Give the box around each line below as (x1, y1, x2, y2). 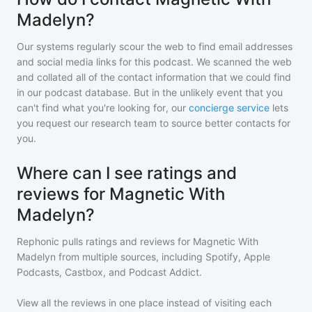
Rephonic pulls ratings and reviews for (17, 235, 193, 247)
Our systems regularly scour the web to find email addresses (17, 40, 292, 52)
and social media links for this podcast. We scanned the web (17, 56, 292, 68)
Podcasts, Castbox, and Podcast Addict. (17, 266, 202, 278)
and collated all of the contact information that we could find (17, 71, 291, 83)
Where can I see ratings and (17, 163, 237, 183)
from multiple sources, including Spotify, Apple (56, 251, 270, 263)
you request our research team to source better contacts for (17, 117, 290, 129)
